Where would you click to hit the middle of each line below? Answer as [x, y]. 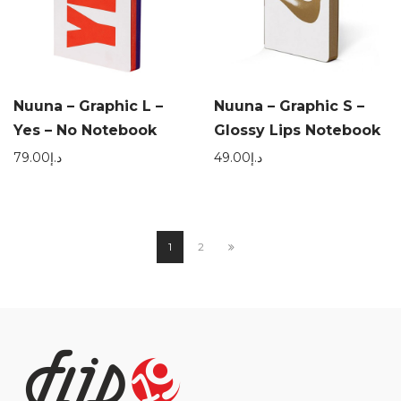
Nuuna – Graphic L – [88, 106]
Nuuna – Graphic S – [289, 106]
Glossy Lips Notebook [297, 130]
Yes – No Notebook [85, 130]
